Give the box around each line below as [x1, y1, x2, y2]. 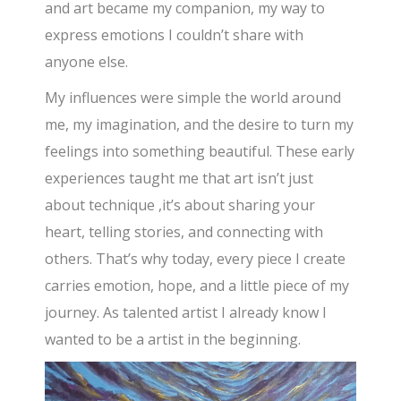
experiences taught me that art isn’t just [45, 168, 314, 189]
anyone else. [45, 52, 129, 73]
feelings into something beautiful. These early [45, 141, 355, 162]
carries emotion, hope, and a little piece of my [45, 276, 350, 296]
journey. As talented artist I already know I [45, 303, 328, 323]
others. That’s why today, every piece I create [45, 249, 346, 269]
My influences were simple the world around [45, 88, 342, 108]
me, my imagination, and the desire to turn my [45, 115, 354, 135]
